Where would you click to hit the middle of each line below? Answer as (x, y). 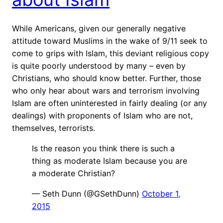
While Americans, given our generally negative (99, 28)
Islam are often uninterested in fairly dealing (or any (110, 103)
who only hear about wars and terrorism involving (106, 90)
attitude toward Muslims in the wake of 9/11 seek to (110, 41)
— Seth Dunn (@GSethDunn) (87, 193)
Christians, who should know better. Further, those (107, 78)
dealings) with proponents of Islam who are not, (102, 115)
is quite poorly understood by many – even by (99, 65)
